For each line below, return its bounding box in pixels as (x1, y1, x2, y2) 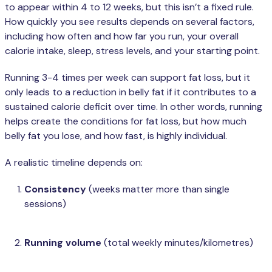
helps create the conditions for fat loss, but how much (5, 115, 246, 128)
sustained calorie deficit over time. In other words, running (5, 100, 262, 114)
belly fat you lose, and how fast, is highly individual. (5, 129, 227, 143)
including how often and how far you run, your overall (5, 30, 239, 43)
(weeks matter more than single (86, 183, 229, 196)
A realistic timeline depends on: (5, 156, 143, 169)
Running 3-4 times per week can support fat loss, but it (5, 71, 250, 84)
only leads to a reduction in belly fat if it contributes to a (5, 86, 256, 99)
